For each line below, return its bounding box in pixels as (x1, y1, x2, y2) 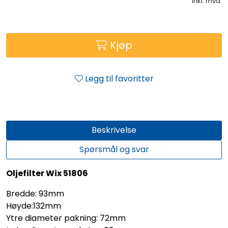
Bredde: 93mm (6, 187, 64, 199)
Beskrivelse (92, 124, 136, 136)
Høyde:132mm (6, 199, 61, 212)
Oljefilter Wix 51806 (6, 167, 88, 179)
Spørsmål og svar (79, 143, 149, 155)
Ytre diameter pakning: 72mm (6, 212, 126, 224)
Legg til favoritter (84, 72, 154, 84)
